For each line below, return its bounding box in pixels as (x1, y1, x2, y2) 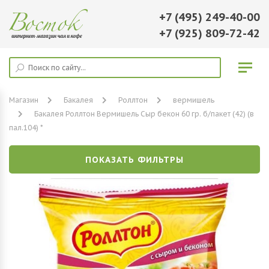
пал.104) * (9, 123, 43, 132)
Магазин (9, 95, 38, 104)
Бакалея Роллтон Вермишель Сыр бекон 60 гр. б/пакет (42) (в (34, 109, 254, 118)
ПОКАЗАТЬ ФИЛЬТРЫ (85, 154, 184, 165)
